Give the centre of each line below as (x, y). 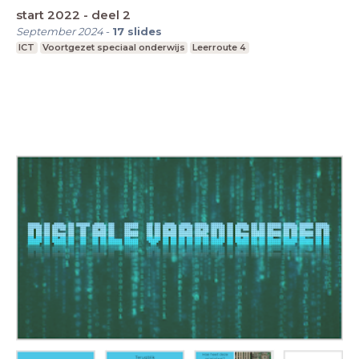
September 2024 (60, 31)
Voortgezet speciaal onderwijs (113, 47)
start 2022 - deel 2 (73, 14)
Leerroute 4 (220, 47)
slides (145, 31)
